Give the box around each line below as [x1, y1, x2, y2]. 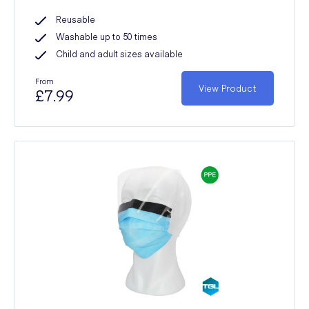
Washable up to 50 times [56, 30, 157, 42]
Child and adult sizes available [56, 48, 183, 59]
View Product [199, 83, 257, 94]
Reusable [56, 13, 95, 25]
